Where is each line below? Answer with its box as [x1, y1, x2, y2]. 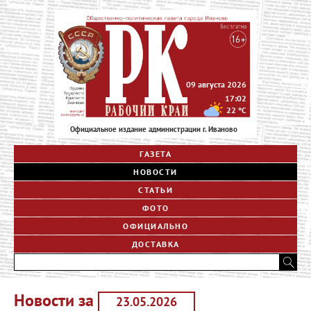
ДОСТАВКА [131, 238, 180, 249]
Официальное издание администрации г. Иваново [70, 124, 238, 134]
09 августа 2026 [186, 78, 247, 90]
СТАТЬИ [138, 184, 173, 195]
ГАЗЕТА [140, 148, 171, 159]
